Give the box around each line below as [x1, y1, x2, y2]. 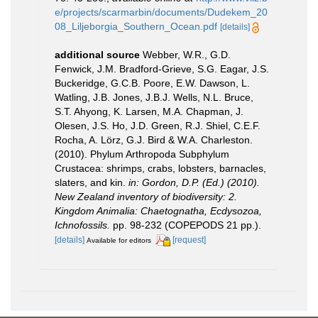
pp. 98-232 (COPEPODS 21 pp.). [110, 219, 261, 231]
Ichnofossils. [55, 219, 110, 231]
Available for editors [87, 236, 151, 244]
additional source [55, 48, 140, 60]
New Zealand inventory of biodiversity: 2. [55, 190, 237, 202]
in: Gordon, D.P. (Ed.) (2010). [128, 176, 260, 188]
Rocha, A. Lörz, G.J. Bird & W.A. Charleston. [55, 133, 253, 146]
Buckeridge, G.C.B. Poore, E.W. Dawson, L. [55, 77, 250, 89]
